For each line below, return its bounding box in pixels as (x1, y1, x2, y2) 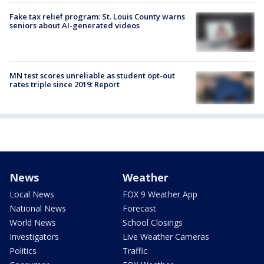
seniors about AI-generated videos (9, 19, 140, 31)
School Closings (123, 216, 183, 228)
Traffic (123, 245, 147, 256)
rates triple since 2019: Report (9, 78, 120, 90)
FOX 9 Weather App (123, 188, 197, 200)
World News (9, 216, 56, 228)
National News (9, 202, 66, 214)
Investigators (9, 230, 59, 242)
